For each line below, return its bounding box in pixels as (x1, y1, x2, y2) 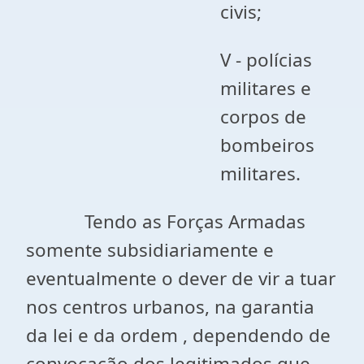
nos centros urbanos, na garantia (26, 294, 314, 319)
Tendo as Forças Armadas (26, 209, 305, 234)
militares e (220, 76, 312, 101)
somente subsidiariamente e (26, 237, 274, 262)
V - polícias (220, 47, 313, 72)
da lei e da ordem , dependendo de (26, 323, 331, 348)
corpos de (220, 104, 307, 129)
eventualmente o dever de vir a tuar (26, 266, 336, 291)
